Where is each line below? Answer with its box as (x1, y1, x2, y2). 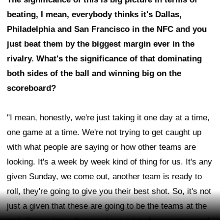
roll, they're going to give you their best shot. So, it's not (7, 187, 211, 196)
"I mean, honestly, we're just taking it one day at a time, (7, 113, 210, 123)
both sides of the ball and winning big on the (7, 69, 181, 79)
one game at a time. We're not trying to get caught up (7, 128, 201, 137)
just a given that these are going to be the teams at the (7, 201, 207, 211)
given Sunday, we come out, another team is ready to (7, 172, 202, 182)
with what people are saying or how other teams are (7, 142, 196, 152)
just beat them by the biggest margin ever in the (7, 39, 194, 49)
